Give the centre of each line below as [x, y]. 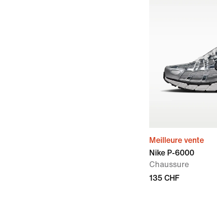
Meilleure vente [177, 140]
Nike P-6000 [172, 153]
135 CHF [164, 178]
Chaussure [169, 164]
